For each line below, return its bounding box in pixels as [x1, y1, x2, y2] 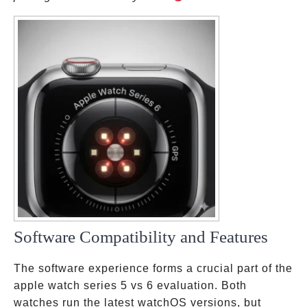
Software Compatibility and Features [14, 228, 268, 246]
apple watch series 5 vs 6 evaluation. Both [14, 280, 247, 291]
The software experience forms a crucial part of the [14, 262, 293, 274]
